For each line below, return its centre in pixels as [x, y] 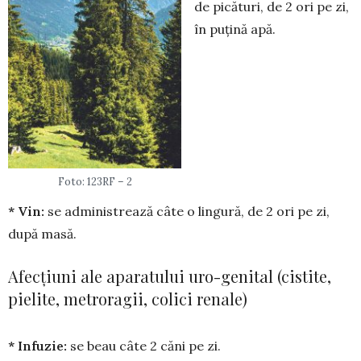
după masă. [42, 233]
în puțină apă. [235, 29]
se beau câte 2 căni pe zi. [145, 345]
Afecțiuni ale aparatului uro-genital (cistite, [170, 276]
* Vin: [28, 211]
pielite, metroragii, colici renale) [128, 298]
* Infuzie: [39, 345]
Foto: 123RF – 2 [95, 181]
